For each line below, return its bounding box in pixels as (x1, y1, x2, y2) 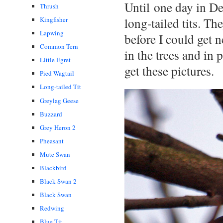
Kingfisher (40, 15, 68, 24)
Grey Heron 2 (40, 122, 76, 132)
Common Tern (40, 42, 78, 51)
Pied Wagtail (40, 69, 74, 78)
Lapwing (40, 28, 64, 38)
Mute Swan (40, 149, 70, 159)
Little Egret (40, 55, 71, 65)
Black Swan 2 (40, 177, 77, 186)
